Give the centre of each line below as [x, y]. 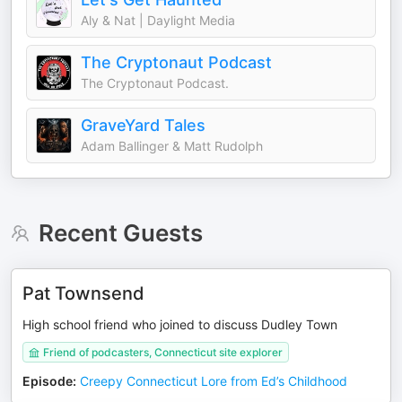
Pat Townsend [83, 293]
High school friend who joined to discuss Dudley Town [180, 324]
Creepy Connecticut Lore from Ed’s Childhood [214, 381]
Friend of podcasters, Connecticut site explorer [163, 352]
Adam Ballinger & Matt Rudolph [172, 146]
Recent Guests [120, 233]
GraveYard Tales [143, 125]
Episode [48, 381]
